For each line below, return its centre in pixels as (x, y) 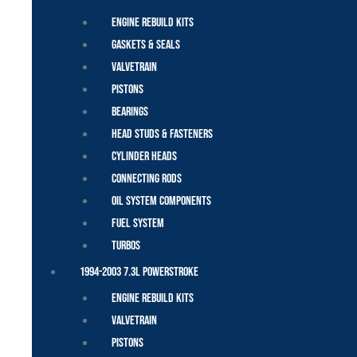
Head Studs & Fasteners (162, 134)
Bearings (130, 112)
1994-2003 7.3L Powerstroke (139, 272)
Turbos (126, 245)
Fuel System (138, 223)
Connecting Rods (147, 178)
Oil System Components (163, 201)
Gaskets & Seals (146, 45)
